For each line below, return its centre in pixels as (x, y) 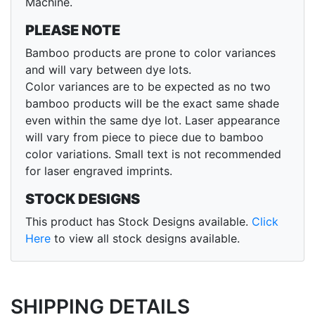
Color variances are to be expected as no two (148, 87)
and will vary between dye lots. (108, 70)
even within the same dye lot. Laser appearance (153, 121)
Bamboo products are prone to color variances (150, 53)
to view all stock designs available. (145, 239)
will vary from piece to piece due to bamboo (144, 137)
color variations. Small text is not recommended (153, 154)
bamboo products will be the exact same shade (152, 104)
